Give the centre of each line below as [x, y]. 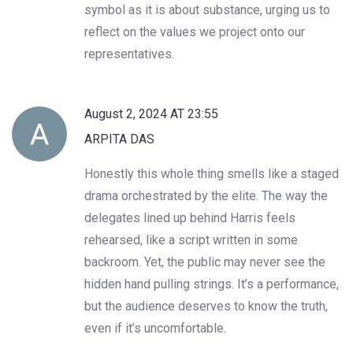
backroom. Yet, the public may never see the [205, 262]
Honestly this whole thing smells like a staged [212, 173]
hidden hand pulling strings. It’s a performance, [212, 284]
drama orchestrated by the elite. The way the [206, 195]
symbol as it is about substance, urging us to [207, 9]
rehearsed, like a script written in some [191, 240]
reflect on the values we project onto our [195, 32]
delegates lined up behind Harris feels [190, 217]
